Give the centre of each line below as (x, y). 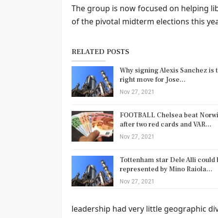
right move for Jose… (153, 80)
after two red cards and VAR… (166, 124)
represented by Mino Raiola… (166, 169)
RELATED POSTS (100, 52)
